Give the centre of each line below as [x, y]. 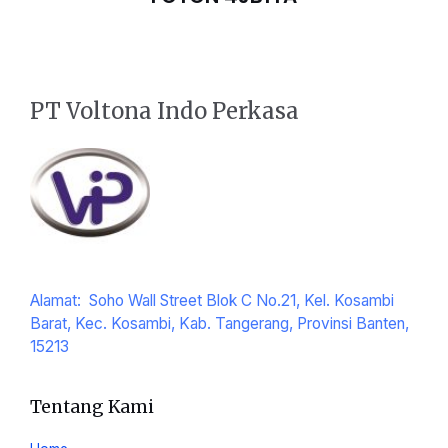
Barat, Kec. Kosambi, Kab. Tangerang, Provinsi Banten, [219, 324]
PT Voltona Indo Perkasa [164, 110]
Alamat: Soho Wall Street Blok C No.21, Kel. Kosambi [212, 301]
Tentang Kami [92, 407]
